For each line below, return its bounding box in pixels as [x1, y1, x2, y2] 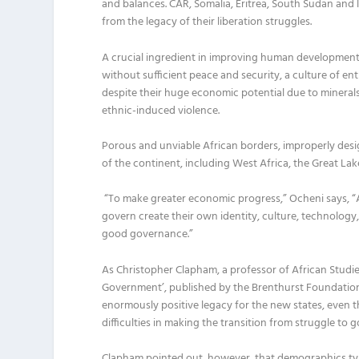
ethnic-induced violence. [102, 101, 223, 120]
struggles [265, 13, 311, 32]
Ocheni [289, 190, 325, 209]
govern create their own [102, 208, 221, 227]
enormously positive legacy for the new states [102, 296, 323, 315]
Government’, [102, 278, 170, 297]
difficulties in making [102, 313, 200, 333]
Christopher [116, 260, 176, 280]
